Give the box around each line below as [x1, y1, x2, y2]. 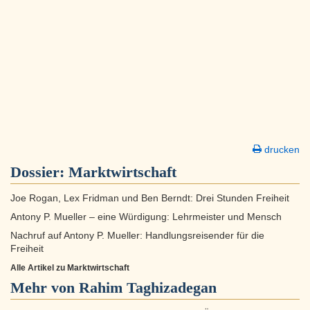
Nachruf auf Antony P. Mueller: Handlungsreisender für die [10, 230, 264, 241]
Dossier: [10, 163, 69, 181]
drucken [262, 144, 300, 156]
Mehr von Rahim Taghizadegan [10, 279, 217, 297]
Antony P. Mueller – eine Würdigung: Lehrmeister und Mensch [10, 212, 282, 223]
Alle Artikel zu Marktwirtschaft [10, 263, 129, 273]
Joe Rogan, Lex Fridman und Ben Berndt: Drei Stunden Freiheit [10, 193, 289, 204]
